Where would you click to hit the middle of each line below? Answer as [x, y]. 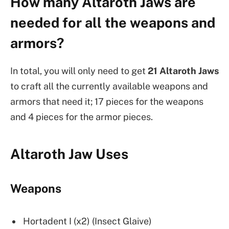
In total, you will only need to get [79, 71]
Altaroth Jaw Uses [69, 154]
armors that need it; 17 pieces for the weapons [107, 102]
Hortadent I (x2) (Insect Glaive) [87, 221]
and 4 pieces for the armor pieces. [82, 117]
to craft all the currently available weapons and [109, 86]
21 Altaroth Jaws [183, 71]
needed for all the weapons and [113, 22]
